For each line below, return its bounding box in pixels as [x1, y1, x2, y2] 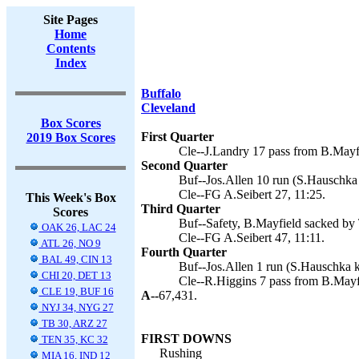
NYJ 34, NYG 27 [38, 301, 114, 313]
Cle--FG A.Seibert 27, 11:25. [179, 188, 325, 201]
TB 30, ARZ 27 [38, 317, 107, 329]
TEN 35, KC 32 [38, 333, 108, 345]
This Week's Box [25, 191, 116, 204]
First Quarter [141, 130, 214, 143]
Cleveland [141, 101, 196, 115]
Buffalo [141, 87, 181, 100]
